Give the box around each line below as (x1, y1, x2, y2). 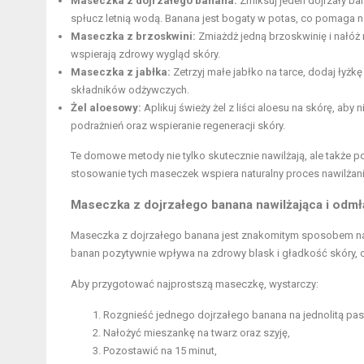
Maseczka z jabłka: (71, 65, 171, 78)
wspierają (71, 47, 119, 60)
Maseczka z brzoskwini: (71, 29, 196, 42)
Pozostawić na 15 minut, (103, 344, 217, 357)
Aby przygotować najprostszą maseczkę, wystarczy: (71, 277, 318, 290)
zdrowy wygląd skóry (119, 47, 218, 60)
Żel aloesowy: (71, 101, 141, 114)
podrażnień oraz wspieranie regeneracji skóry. (71, 119, 285, 132)
